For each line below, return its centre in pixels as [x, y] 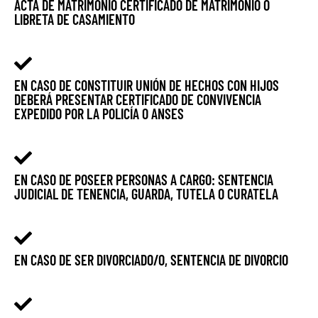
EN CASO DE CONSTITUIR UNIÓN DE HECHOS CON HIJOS [147, 86]
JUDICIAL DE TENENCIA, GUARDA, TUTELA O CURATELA [146, 194]
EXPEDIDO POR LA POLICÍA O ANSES [99, 114]
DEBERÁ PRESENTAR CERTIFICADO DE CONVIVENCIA [138, 100]
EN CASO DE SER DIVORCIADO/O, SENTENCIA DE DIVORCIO [151, 260]
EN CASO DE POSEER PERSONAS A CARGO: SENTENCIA [144, 180]
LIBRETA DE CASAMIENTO [75, 20]
